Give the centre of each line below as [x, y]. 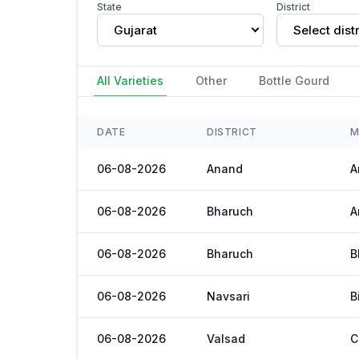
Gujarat [135, 30]
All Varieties [130, 81]
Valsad [226, 339]
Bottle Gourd [294, 81]
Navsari [228, 296]
